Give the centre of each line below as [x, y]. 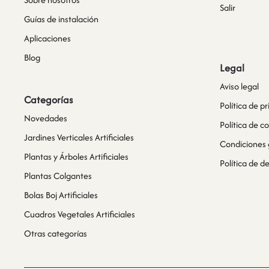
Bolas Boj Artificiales [61, 195]
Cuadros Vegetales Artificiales [80, 214]
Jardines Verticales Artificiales [79, 137]
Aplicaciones [47, 38]
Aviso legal [239, 86]
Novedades [46, 118]
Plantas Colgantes [58, 175]
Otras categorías [56, 233]
